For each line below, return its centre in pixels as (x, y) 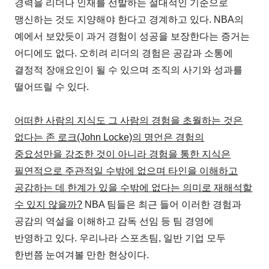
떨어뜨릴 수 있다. (52, 86)
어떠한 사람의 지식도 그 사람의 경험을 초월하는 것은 (129, 120)
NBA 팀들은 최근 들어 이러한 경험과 (162, 204)
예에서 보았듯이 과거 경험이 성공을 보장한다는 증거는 (132, 36)
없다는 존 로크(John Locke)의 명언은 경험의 (110, 137)
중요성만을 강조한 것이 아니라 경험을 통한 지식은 (123, 154)
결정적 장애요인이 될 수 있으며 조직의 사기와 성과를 (129, 70)
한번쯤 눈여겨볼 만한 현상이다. (82, 255)
